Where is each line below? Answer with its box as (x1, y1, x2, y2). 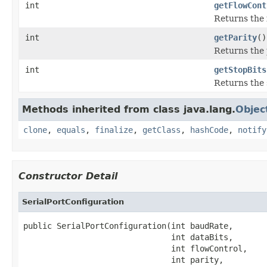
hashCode (190, 125, 228, 135)
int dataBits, (23, 232, 233, 242)
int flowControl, (23, 243, 247, 253)
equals (57, 125, 85, 135)
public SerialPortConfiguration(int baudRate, (23, 221, 233, 231)
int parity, (23, 254, 223, 265)
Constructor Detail (18, 170, 117, 182)
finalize (95, 125, 133, 135)
